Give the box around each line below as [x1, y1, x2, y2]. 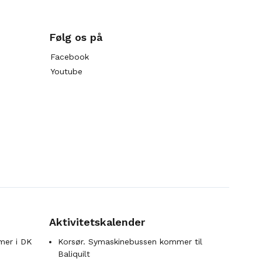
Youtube [50, 67, 82, 76]
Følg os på [49, 31, 102, 43]
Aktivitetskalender [49, 216, 145, 228]
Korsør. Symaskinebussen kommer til [58, 237, 202, 246]
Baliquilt [58, 249, 90, 258]
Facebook [50, 52, 89, 61]
